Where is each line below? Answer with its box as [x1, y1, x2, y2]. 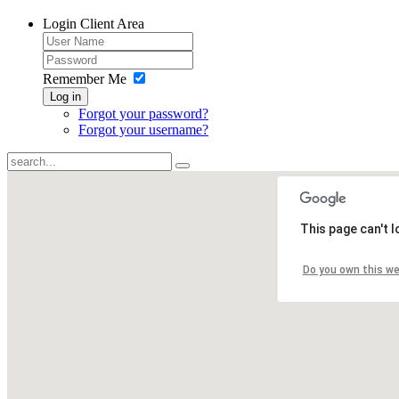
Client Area [80, 16, 144, 31]
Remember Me [43, 71, 126, 86]
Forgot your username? [78, 122, 208, 137]
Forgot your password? [78, 106, 208, 121]
